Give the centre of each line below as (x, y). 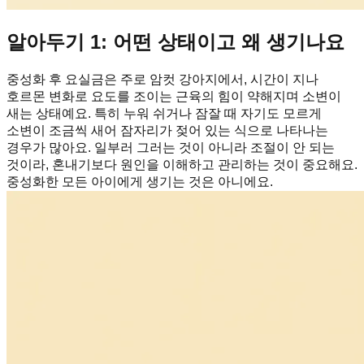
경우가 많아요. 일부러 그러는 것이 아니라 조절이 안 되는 (171, 148)
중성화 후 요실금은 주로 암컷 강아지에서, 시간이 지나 (162, 80)
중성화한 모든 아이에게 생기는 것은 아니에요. (140, 182)
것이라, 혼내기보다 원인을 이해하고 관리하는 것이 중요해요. (182, 165)
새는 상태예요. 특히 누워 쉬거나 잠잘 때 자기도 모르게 (164, 114)
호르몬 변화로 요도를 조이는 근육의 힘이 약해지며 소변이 (174, 97)
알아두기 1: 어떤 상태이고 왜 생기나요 (175, 42)
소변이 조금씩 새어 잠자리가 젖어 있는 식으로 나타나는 (167, 131)
